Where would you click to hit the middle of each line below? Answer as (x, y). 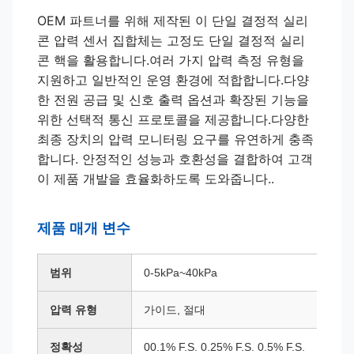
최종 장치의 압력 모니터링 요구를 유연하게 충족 (175, 139)
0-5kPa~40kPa (181, 273)
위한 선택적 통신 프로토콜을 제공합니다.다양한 (173, 119)
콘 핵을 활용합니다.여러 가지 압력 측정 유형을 (171, 60)
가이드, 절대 (175, 310)
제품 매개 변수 (84, 228)
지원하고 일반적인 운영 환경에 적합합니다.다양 (173, 80)
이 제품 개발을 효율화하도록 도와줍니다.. (156, 179)
